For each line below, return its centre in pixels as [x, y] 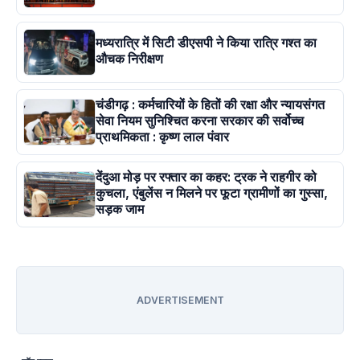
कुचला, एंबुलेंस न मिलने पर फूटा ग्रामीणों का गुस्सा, [212, 193]
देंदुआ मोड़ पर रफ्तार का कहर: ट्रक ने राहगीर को [206, 177]
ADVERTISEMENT [180, 301]
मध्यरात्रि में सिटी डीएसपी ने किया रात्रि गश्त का [206, 43]
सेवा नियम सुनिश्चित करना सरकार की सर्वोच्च [200, 121]
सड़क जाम [120, 209]
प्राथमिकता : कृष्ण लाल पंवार [162, 137]
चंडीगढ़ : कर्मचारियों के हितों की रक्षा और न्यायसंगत [210, 105]
